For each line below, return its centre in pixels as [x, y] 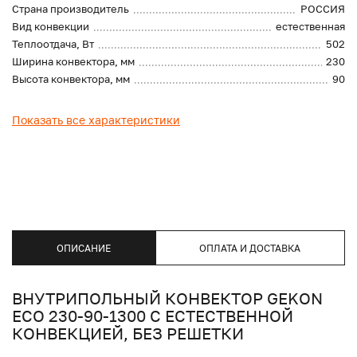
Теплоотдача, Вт [53, 44]
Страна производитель [71, 9]
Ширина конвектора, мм [73, 62]
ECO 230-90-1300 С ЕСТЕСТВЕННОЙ [153, 316]
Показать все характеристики [96, 120]
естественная [310, 27]
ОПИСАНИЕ [83, 248]
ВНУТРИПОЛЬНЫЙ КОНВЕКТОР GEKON [167, 298]
